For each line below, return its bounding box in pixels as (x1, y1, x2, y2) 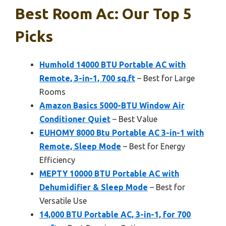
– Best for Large (135, 73, 195, 83)
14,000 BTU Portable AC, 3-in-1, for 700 (39, 209, 191, 219)
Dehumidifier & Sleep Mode (39, 182, 148, 192)
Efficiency (39, 155, 75, 164)
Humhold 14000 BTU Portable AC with (39, 60, 186, 69)
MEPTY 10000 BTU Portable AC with (39, 168, 179, 178)
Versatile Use (39, 196, 87, 205)
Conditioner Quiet (39, 114, 110, 124)
